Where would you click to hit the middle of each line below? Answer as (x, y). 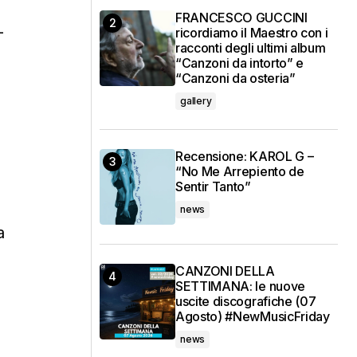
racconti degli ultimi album (251, 48)
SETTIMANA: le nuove (240, 286)
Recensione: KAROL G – (245, 157)
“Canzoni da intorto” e (239, 63)
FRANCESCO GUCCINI (241, 18)
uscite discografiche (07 (246, 302)
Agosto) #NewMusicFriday (253, 317)
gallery (196, 101)
